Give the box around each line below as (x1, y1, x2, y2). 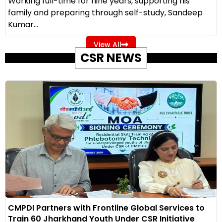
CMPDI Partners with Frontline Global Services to (8, 202, 205, 214)
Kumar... (8, 18, 38, 30)
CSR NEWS (80, 49, 142, 66)
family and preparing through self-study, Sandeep (8, 6, 203, 18)
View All (94, 39, 121, 50)
